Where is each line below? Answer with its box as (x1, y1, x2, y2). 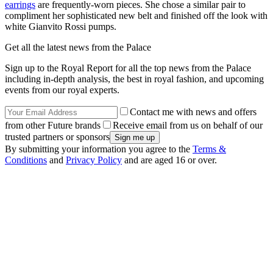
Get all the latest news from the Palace (5, 42, 151, 53)
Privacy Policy (66, 155, 122, 166)
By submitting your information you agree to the (5, 144, 193, 155)
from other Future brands (5, 120, 101, 131)
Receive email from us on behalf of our (113, 120, 263, 131)
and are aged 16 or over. (122, 155, 217, 166)
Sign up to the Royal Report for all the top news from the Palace (5, 63, 251, 74)
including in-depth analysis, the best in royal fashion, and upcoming (5, 74, 264, 85)
